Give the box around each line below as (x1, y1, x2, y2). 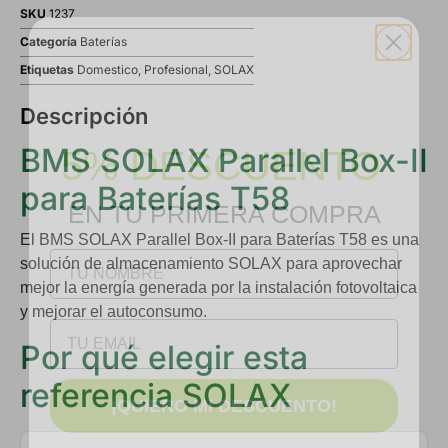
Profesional (144, 62, 208, 78)
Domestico (77, 62, 138, 78)
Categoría (20, 34, 77, 50)
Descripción (20, 103, 148, 130)
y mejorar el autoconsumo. (20, 303, 207, 321)
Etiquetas (20, 62, 74, 78)
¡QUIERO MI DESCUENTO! (111, 365, 337, 386)
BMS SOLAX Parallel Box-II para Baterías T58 (39, 231, 367, 249)
